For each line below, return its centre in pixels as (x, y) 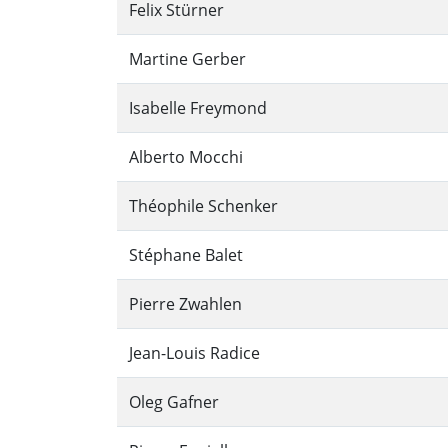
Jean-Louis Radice (194, 353)
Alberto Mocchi (186, 157)
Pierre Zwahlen (185, 304)
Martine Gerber (187, 59)
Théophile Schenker (203, 206)
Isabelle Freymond (198, 108)
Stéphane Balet (186, 255)
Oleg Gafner (174, 402)
